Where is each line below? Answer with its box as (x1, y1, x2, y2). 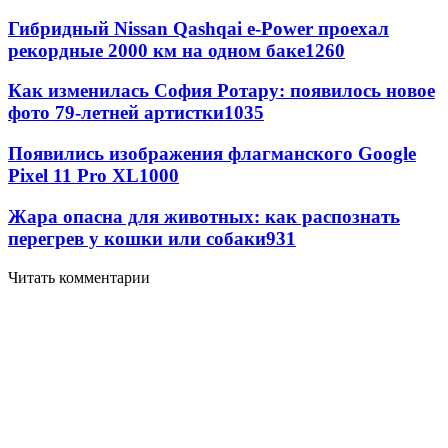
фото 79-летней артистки (8, 102, 224, 124)
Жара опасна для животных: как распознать (8, 205, 400, 227)
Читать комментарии (8, 268, 150, 286)
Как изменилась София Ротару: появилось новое (8, 80, 435, 102)
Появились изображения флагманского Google (8, 143, 416, 165)
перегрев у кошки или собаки (8, 227, 266, 249)
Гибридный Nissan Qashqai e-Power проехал (8, 17, 389, 39)
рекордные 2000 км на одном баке (8, 39, 305, 61)
